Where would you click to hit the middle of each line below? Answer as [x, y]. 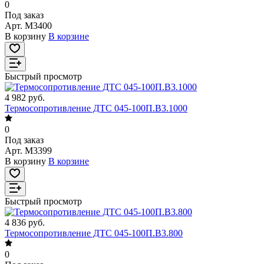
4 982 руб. [25, 98]
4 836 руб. [25, 223]
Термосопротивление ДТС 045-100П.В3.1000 [96, 108]
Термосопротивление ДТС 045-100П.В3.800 [94, 233]
